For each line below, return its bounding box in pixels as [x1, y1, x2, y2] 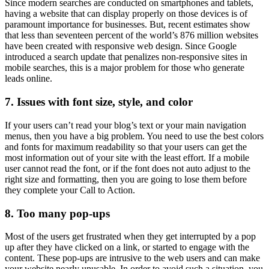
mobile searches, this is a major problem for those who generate [5, 62, 244, 73]
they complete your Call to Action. [5, 184, 135, 195]
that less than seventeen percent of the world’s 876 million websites [5, 30, 258, 41]
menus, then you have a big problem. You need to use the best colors [5, 130, 264, 141]
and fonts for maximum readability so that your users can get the [5, 141, 247, 152]
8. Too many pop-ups [5, 207, 110, 220]
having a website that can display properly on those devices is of [5, 8, 247, 19]
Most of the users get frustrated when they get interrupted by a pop [5, 231, 256, 242]
